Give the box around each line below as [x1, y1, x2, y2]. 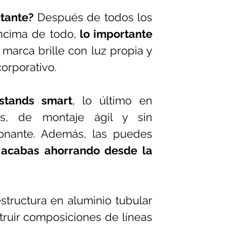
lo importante [76, 27, 153, 40]
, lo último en [72, 94, 153, 107]
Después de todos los [33, 11, 153, 24]
